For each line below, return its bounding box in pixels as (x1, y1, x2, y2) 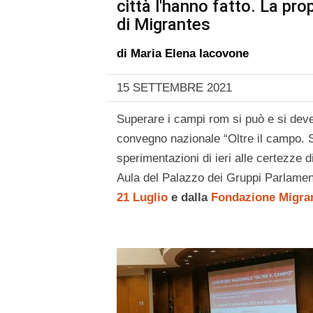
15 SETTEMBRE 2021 (117, 81, 232, 95)
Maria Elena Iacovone (131, 47, 249, 61)
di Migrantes (117, 15, 210, 35)
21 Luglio (117, 191, 168, 205)
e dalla (168, 191, 211, 205)
